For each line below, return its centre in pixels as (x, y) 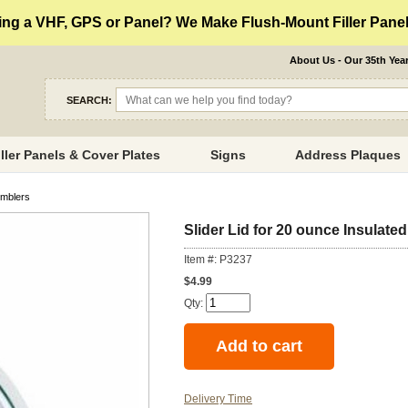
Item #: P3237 (218, 260)
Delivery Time (218, 399)
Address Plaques (348, 155)
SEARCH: (90, 100)
